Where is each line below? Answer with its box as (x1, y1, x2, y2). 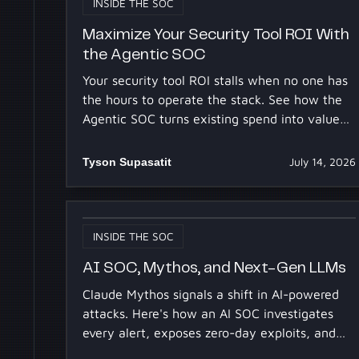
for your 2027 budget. (83, 131, 211, 146)
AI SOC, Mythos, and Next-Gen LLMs (83, 260, 347, 276)
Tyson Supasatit (83, 155, 172, 169)
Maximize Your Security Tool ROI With (83, 26, 350, 42)
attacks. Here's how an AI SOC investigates (83, 305, 334, 321)
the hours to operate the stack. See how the (83, 92, 343, 107)
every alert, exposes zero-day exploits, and (83, 325, 337, 340)
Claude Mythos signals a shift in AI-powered (83, 286, 340, 301)
